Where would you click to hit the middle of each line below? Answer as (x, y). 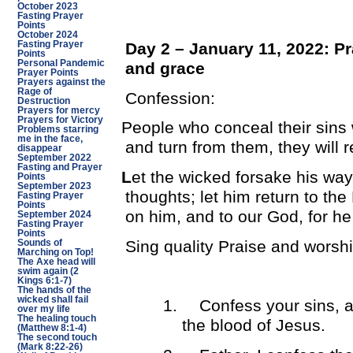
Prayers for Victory (60, 120)
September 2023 (54, 186)
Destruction (43, 101)
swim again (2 (48, 271)
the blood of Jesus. (253, 326)
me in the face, (50, 139)
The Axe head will (56, 262)
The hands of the (54, 290)
